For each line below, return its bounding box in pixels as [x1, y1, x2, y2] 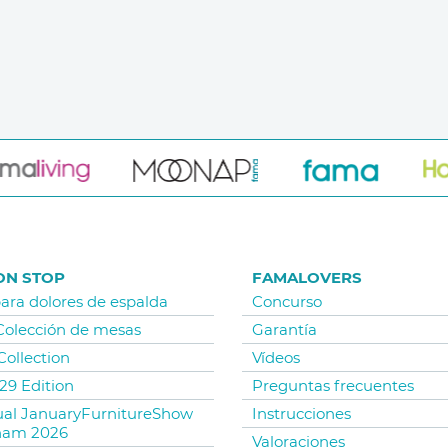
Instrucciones [251, 404, 351, 424]
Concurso [251, 292, 322, 312]
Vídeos [251, 348, 300, 368]
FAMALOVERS [251, 268, 362, 288]
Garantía [251, 320, 317, 340]
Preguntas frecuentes [251, 376, 414, 396]
